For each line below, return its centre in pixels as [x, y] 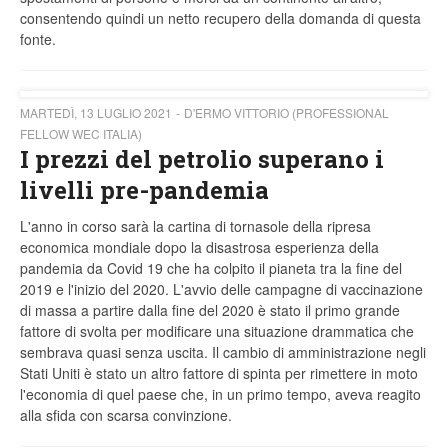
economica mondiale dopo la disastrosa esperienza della [199, 247]
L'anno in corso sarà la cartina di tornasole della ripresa [195, 226]
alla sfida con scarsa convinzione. [126, 415]
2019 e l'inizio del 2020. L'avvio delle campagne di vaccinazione [221, 289]
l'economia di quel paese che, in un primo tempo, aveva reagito [220, 394]
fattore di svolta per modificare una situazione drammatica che [217, 331]
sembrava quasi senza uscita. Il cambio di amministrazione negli [223, 352]
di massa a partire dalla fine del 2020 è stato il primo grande [210, 310]
